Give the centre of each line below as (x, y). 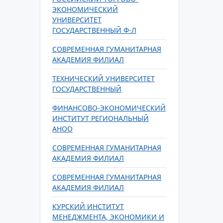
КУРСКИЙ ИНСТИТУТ (88, 206)
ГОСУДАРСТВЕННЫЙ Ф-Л (94, 30)
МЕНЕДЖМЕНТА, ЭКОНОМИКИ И (108, 217)
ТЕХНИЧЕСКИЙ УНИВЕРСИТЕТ (104, 78)
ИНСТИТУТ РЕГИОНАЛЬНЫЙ (101, 118)
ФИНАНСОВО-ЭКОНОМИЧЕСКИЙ (109, 108)
